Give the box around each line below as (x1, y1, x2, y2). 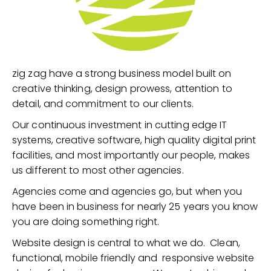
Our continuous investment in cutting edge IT (12, 118, 227, 132)
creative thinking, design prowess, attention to (12, 82, 232, 96)
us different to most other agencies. (12, 163, 186, 177)
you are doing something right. (12, 215, 165, 229)
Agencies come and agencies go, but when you (12, 184, 243, 198)
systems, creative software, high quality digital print (12, 133, 256, 147)
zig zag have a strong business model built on (12, 67, 232, 80)
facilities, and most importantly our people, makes (12, 148, 250, 162)
